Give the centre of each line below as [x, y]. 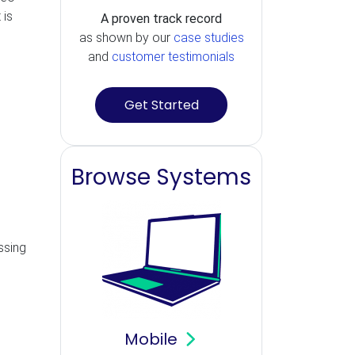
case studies [208, 38]
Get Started [161, 105]
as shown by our [126, 38]
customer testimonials [173, 57]
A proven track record [161, 19]
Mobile [153, 339]
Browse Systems [161, 177]
